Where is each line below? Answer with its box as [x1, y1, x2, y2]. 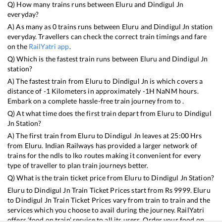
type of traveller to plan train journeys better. [7, 161, 149, 169]
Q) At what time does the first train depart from [7, 109, 158, 117]
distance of [7, 86, 44, 95]
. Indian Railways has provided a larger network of [42, 141, 197, 150]
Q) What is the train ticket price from [7, 173, 125, 182]
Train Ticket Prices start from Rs [70, 185, 174, 194]
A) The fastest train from [7, 76, 86, 85]
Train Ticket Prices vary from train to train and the [51, 195, 210, 204]
